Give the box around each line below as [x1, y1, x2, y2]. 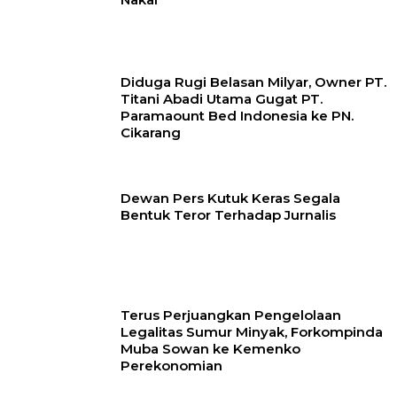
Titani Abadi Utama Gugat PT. [121, 90, 323, 108]
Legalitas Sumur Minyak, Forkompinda [121, 323, 384, 340]
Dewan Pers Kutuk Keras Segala [121, 190, 341, 207]
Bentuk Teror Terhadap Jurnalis [121, 206, 337, 224]
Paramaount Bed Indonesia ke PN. [121, 107, 354, 125]
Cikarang [121, 124, 182, 142]
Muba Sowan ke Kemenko [121, 339, 301, 357]
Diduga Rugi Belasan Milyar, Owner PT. [121, 74, 387, 91]
